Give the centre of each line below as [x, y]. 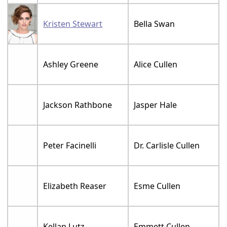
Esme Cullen [157, 186]
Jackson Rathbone [78, 105]
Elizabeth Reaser [75, 186]
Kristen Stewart [73, 24]
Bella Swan [155, 24]
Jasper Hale [156, 105]
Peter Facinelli [70, 146]
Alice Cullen [156, 65]
